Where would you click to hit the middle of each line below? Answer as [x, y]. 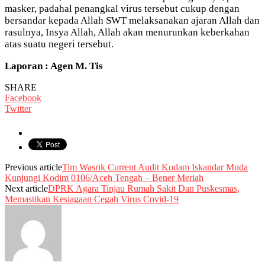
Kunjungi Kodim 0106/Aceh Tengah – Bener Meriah [104, 177]
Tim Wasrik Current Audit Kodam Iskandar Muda [155, 167]
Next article [26, 188]
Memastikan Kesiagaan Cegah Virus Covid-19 [92, 199]
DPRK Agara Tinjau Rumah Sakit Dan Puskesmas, [144, 188]
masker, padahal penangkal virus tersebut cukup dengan [122, 8]
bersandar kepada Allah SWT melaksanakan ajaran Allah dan [132, 20]
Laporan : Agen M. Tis [54, 66]
